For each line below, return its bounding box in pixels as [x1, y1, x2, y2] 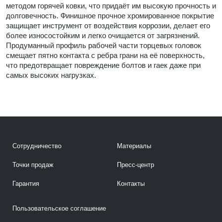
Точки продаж [12, 161, 54, 168]
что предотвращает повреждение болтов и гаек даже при [6, 60, 201, 69]
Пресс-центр [116, 161, 154, 168]
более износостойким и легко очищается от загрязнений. [6, 31, 200, 40]
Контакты [116, 180, 145, 187]
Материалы [116, 142, 151, 150]
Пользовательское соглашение [12, 205, 106, 212]
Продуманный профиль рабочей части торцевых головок [6, 41, 201, 50]
